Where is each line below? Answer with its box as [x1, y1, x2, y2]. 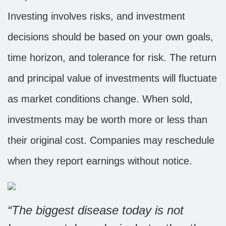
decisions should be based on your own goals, [8, 31, 213, 42]
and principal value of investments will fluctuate [8, 73, 217, 84]
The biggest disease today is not [12, 203, 184, 217]
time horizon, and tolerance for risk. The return [8, 52, 216, 63]
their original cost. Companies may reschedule [8, 135, 214, 146]
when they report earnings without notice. [8, 155, 192, 166]
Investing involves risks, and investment [8, 11, 185, 22]
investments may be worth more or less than [8, 114, 207, 125]
